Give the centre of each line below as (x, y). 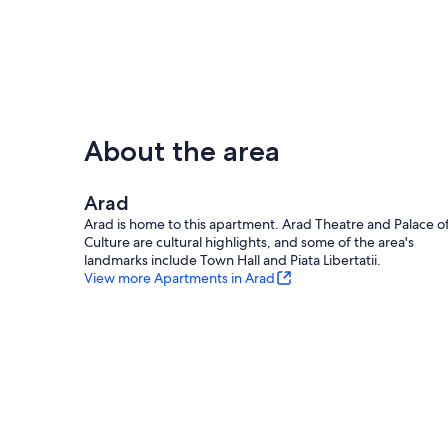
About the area (182, 150)
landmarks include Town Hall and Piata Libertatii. (232, 259)
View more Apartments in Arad (179, 277)
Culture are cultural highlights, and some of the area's (249, 241)
